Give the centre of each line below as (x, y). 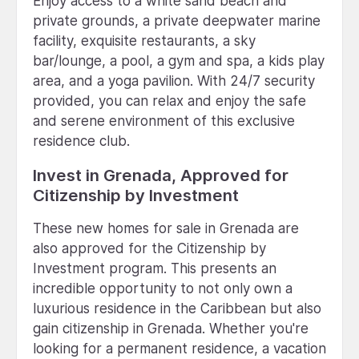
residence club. (81, 141)
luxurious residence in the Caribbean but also (177, 308)
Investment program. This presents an (155, 268)
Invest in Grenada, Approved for (161, 175)
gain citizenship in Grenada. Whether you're (171, 328)
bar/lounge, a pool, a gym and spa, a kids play (179, 61)
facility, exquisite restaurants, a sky (144, 40)
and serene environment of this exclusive (164, 121)
